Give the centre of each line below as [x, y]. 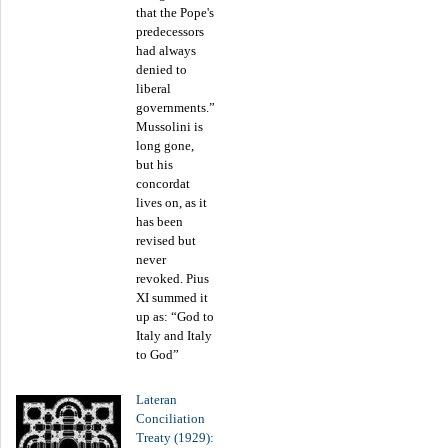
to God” [157, 354]
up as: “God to [175, 316]
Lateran [156, 399]
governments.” [175, 107]
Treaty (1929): [175, 437]
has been [159, 221]
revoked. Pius [172, 278]
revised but [166, 240]
